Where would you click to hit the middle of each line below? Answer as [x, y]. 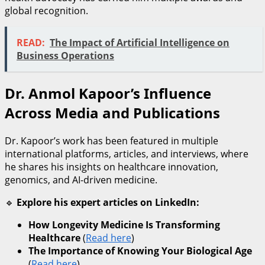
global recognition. [46, 11]
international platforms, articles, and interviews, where [127, 153]
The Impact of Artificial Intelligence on [140, 43]
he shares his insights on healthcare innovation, [112, 167]
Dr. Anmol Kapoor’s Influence [108, 93]
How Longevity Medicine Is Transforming [124, 224]
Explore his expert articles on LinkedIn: [108, 202]
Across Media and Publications [112, 112]
